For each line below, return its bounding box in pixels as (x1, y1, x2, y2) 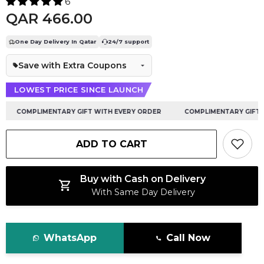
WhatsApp (44, 232, 97, 244)
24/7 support (108, 38, 149, 45)
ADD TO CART (75, 138, 147, 150)
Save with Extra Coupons (18, 60, 127, 71)
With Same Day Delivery (91, 187, 195, 198)
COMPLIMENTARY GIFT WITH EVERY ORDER (6, 107, 152, 115)
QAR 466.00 (6, 10, 93, 28)
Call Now (166, 232, 210, 244)
